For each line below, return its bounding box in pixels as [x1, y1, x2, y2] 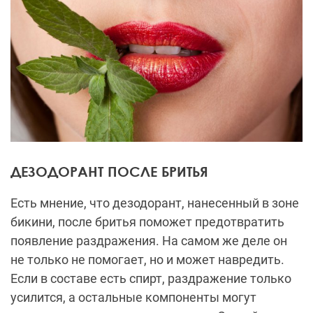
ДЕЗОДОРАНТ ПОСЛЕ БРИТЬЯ [10, 163, 208, 180]
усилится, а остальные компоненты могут [10, 290, 256, 305]
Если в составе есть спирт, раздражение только [10, 271, 291, 286]
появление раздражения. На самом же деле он [10, 233, 287, 249]
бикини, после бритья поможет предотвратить [10, 214, 284, 230]
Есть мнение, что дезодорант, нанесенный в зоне [10, 196, 299, 211]
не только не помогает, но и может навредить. [10, 252, 284, 268]
